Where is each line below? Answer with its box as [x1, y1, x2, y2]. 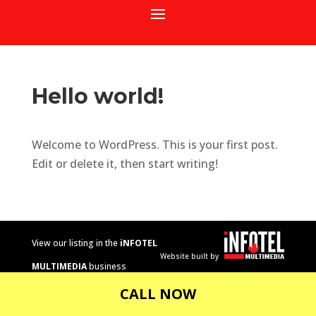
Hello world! [31, 83, 164, 109]
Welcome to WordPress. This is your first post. [31, 136, 278, 152]
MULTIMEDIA [31, 260, 87, 272]
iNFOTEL [119, 236, 157, 249]
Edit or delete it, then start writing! [31, 155, 218, 171]
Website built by [160, 251, 221, 262]
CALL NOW [119, 284, 196, 303]
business [86, 260, 126, 272]
